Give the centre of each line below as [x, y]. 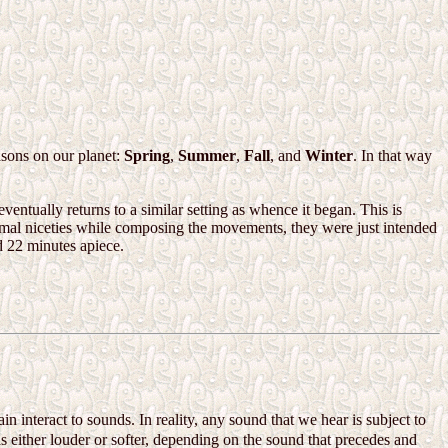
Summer [207, 156]
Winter [329, 156]
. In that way [392, 156]
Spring [147, 156]
